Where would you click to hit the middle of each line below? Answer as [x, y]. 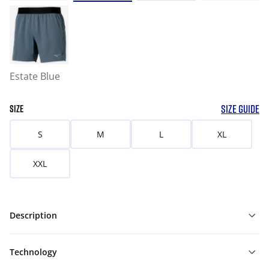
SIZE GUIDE [240, 109]
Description [33, 215]
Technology [33, 252]
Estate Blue [35, 76]
